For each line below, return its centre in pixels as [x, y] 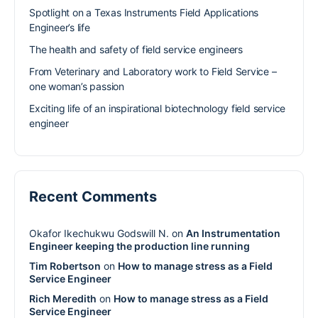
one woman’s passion [77, 87]
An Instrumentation [233, 234]
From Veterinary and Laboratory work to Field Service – [153, 72]
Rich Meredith [63, 299]
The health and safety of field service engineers [136, 50]
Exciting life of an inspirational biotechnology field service [158, 109]
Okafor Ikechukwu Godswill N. [99, 234]
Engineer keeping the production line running [139, 246]
